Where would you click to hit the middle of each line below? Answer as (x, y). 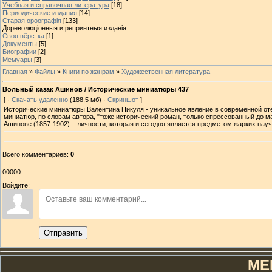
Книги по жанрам (88, 71)
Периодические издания (40, 12)
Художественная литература (166, 71)
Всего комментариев (35, 154)
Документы (20, 43)
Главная (15, 71)
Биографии (19, 51)
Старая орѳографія (32, 20)
